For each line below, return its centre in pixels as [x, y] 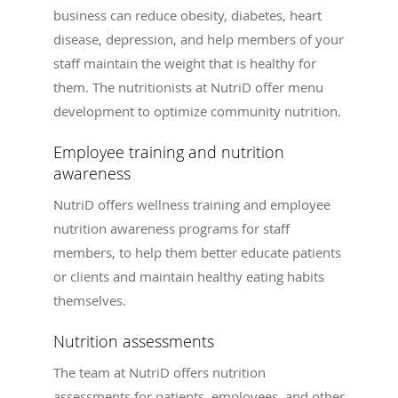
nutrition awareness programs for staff [171, 229]
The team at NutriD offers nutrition [159, 373]
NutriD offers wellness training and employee [192, 205]
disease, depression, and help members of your [199, 40]
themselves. [90, 301]
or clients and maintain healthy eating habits [189, 277]
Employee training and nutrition [169, 152]
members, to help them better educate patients [197, 253]
